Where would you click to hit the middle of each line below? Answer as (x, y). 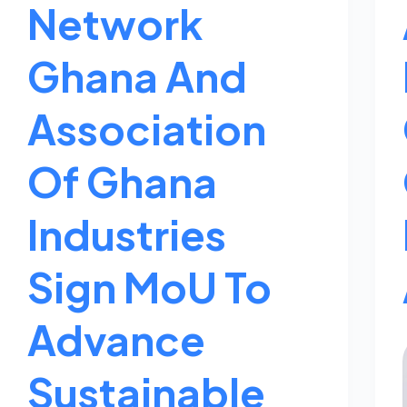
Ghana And (137, 75)
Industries (127, 233)
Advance (116, 339)
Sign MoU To (149, 286)
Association (147, 128)
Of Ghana (122, 181)
